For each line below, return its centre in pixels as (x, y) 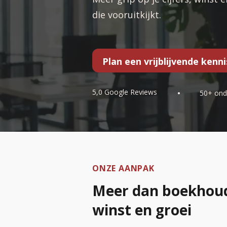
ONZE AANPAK (123, 168)
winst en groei (142, 210)
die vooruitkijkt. (127, 15)
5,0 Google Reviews (125, 92)
